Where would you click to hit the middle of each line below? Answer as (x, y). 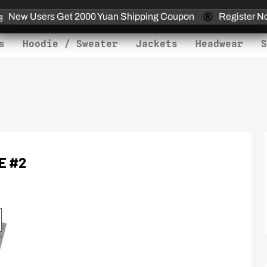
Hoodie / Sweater (70, 44)
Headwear (219, 44)
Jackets (156, 44)
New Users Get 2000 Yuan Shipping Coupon (101, 16)
